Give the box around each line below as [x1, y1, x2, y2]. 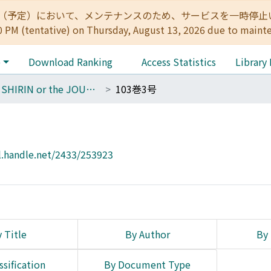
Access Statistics [141, 54, 216, 69]
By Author [125, 227, 170, 241]
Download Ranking [28, 54, 113, 69]
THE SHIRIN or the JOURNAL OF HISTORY [86, 82, 96, 96]
